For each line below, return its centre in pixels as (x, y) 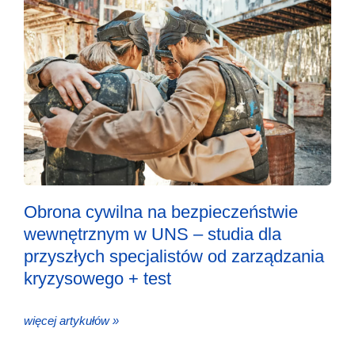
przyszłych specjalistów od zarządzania (174, 256)
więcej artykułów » (71, 320)
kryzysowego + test (97, 278)
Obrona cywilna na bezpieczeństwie (161, 212)
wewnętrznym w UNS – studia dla (153, 234)
